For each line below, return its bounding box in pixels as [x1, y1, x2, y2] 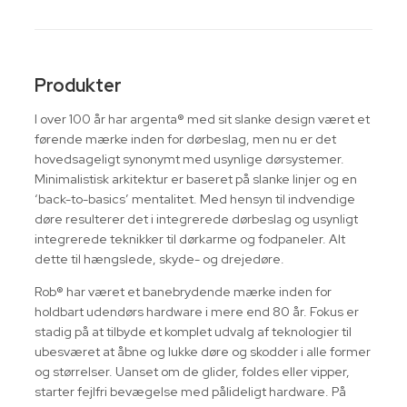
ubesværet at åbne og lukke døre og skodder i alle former [35, 342, 371, 360]
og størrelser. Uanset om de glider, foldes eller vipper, [35, 362, 350, 380]
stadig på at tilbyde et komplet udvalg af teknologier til [35, 323, 352, 340]
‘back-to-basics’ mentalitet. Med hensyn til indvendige [35, 190, 355, 207]
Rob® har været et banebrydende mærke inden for [35, 283, 332, 300]
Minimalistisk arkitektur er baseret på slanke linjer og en [35, 170, 357, 187]
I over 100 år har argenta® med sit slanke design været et [35, 110, 370, 127]
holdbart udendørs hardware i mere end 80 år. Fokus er [35, 303, 359, 320]
